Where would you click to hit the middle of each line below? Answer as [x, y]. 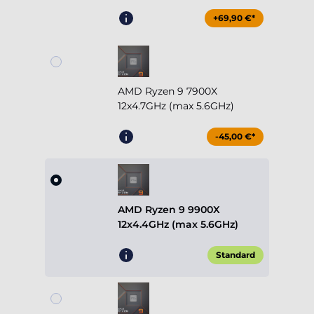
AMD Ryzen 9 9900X [169, 210]
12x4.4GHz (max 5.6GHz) [178, 225]
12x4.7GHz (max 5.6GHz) [176, 106]
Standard [235, 255]
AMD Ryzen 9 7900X [168, 91]
